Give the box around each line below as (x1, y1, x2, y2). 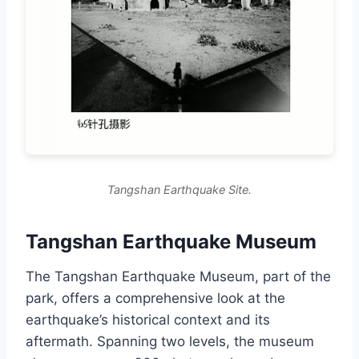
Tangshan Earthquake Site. (107, 182, 252, 196)
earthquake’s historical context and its (26, 311, 270, 328)
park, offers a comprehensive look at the (26, 289, 285, 306)
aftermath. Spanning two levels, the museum (26, 333, 314, 349)
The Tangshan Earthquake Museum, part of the (26, 268, 331, 284)
